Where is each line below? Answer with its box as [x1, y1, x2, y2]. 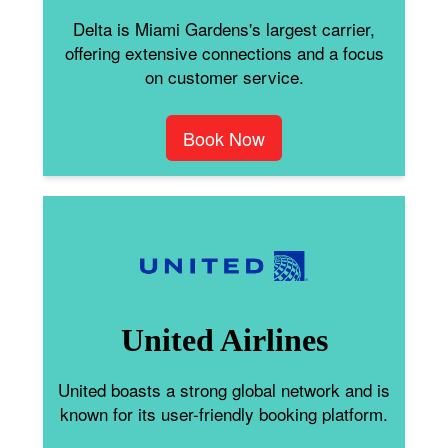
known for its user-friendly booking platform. [60, 400, 388, 426]
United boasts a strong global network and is [58, 376, 390, 402]
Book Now [183, 124, 265, 151]
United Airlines [120, 321, 328, 358]
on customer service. [144, 63, 304, 89]
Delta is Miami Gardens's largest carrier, [73, 15, 375, 41]
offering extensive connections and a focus [64, 39, 384, 65]
